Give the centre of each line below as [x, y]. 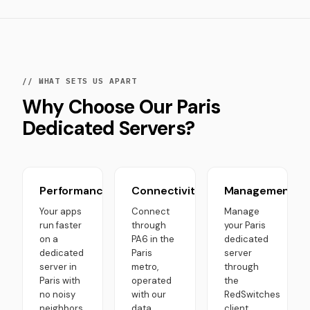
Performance [75, 191]
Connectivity [166, 191]
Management [259, 191]
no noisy [57, 294]
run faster [61, 225]
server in [58, 267]
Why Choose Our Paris [121, 107]
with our [149, 294]
